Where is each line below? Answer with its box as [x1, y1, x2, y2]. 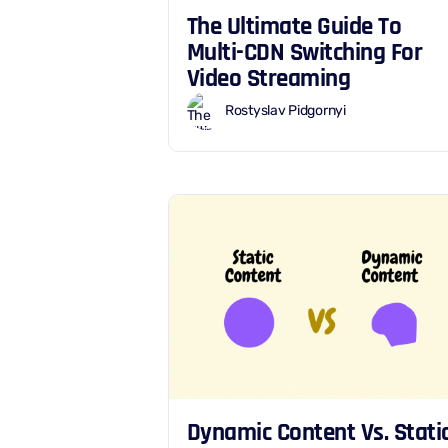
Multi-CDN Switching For [186, 36, 423, 68]
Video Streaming [186, 62, 351, 94]
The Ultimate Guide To [186, 10, 402, 42]
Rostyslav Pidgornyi [225, 102, 346, 120]
